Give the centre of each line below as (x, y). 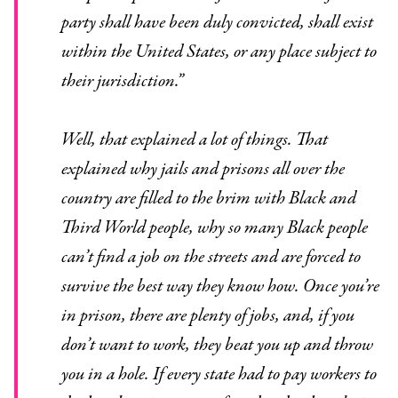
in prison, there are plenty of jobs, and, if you (207, 316)
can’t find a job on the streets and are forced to (211, 258)
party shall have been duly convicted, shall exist (217, 23)
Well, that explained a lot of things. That (68, 140)
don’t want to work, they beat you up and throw (217, 346)
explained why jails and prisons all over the (203, 170)
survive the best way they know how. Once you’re (220, 287)
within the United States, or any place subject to (219, 52)
